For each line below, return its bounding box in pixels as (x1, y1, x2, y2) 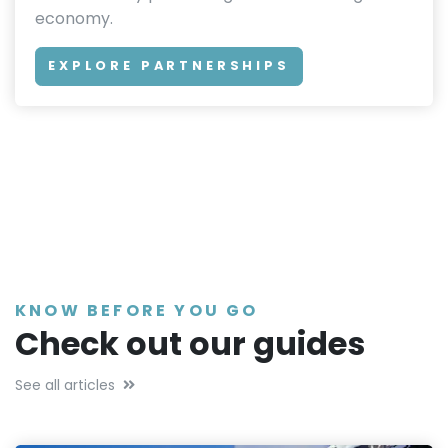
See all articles (15, 374, 115, 395)
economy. (35, 7, 113, 31)
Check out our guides (15, 320, 365, 366)
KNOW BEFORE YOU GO (15, 298, 259, 322)
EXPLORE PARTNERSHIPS (48, 57, 290, 75)
